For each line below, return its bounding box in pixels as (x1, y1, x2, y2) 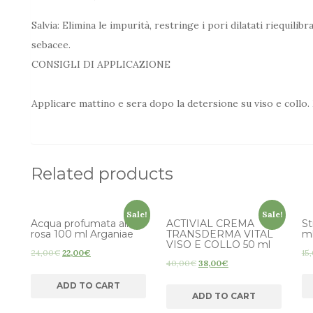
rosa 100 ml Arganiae (31, 228, 133, 241)
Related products (31, 163, 173, 184)
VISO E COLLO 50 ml (166, 238, 270, 252)
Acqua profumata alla (31, 217, 134, 231)
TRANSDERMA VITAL (166, 228, 273, 241)
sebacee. (31, 38, 71, 52)
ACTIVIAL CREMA (166, 217, 254, 231)
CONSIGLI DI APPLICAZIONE (31, 58, 170, 71)
